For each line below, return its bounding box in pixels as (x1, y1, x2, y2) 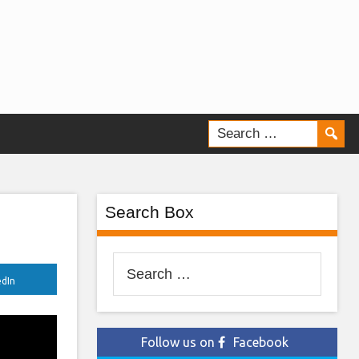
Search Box (105, 203, 194, 221)
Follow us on (141, 335, 218, 349)
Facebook (233, 335, 288, 349)
